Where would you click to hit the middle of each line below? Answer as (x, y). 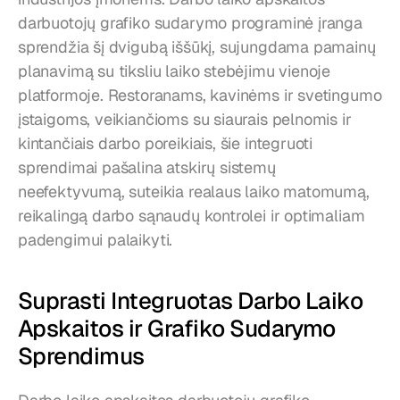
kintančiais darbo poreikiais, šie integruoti (166, 143)
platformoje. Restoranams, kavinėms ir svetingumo (200, 95)
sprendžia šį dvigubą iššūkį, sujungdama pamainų (197, 47)
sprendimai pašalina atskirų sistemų (147, 167)
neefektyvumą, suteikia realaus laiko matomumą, (194, 192)
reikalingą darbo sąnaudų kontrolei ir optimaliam (192, 216)
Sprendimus (81, 356)
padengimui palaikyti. (96, 240)
